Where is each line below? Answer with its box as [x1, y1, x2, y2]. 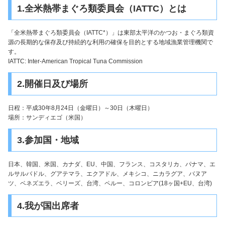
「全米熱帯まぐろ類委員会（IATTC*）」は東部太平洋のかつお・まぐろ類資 [8, 29, 214, 37]
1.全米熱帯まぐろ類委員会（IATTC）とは [17, 4, 186, 14]
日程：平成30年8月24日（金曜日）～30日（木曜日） [8, 104, 153, 111]
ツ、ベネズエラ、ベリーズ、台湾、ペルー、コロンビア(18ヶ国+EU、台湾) [8, 179, 212, 187]
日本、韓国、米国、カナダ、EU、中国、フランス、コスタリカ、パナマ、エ [8, 160, 215, 168]
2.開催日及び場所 [17, 78, 88, 89]
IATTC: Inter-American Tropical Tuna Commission [8, 58, 143, 65]
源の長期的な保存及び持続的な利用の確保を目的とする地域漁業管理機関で [8, 39, 213, 46]
